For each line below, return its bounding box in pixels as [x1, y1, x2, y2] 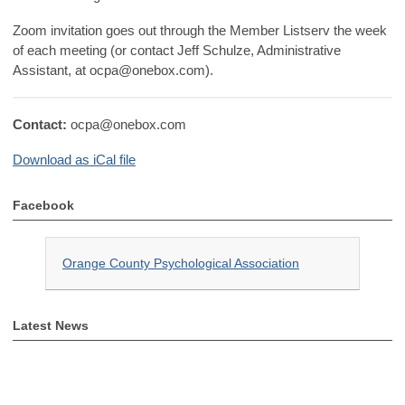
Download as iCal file [13, 152, 136, 168]
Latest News [13, 318, 89, 334]
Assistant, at [13, 62, 89, 79]
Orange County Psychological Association [62, 256, 299, 271]
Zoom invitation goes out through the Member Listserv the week [13, 23, 387, 39]
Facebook [13, 198, 74, 213]
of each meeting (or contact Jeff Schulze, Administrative [13, 42, 341, 59]
